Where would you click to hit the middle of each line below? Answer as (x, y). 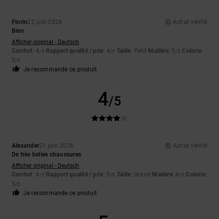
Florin (20, 22)
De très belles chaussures (46, 154)
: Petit (140, 51)
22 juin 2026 (45, 22)
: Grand (142, 174)
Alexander (26, 145)
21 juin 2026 (57, 145)
